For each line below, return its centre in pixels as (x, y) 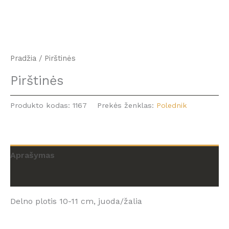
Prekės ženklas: (127, 105)
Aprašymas (32, 155)
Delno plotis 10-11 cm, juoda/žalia (76, 201)
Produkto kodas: (41, 105)
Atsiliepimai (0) (41, 176)
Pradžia (23, 58)
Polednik (172, 105)
